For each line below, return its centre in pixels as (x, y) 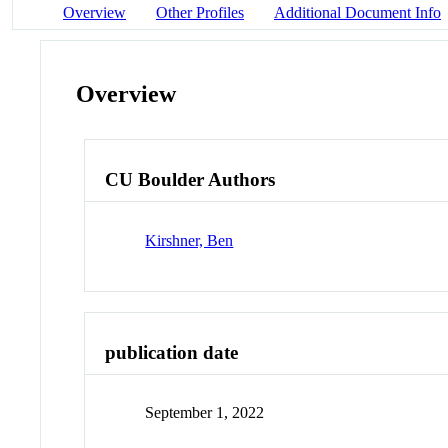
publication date (172, 352)
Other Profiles (200, 12)
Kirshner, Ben (189, 240)
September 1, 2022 (205, 413)
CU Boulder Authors (190, 180)
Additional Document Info (357, 12)
